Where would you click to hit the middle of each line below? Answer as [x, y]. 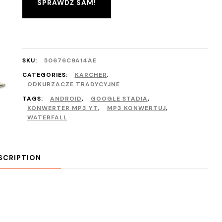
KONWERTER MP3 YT [62, 108]
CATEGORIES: [46, 75]
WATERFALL [47, 117]
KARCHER [91, 75]
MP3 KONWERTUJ [136, 108]
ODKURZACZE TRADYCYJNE [73, 84]
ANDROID [66, 99]
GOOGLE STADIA [119, 99]
